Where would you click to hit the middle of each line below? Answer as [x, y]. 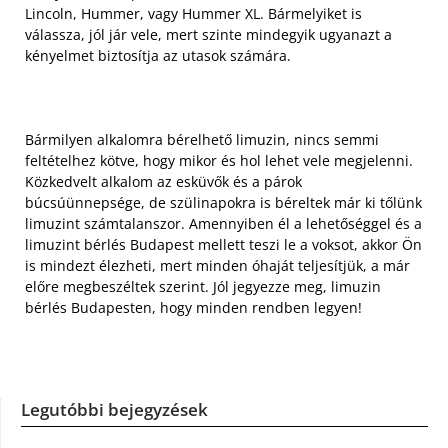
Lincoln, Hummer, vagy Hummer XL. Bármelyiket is [193, 14]
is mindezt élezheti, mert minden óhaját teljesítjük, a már [217, 266]
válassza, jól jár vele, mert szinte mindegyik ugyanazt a [208, 35]
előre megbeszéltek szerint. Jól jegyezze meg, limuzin [203, 287]
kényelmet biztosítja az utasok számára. [158, 56]
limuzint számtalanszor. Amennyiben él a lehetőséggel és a [223, 224]
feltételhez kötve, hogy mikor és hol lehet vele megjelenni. [219, 161]
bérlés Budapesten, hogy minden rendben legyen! [193, 308]
